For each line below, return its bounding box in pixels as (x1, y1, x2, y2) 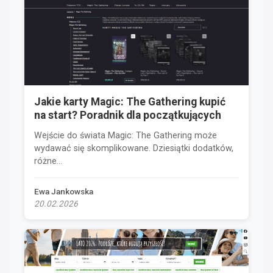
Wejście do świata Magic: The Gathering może (34, 130, 217, 141)
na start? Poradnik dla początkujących (34, 108, 221, 121)
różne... (34, 155, 62, 166)
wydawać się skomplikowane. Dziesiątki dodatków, (34, 143, 233, 154)
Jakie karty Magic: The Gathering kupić (34, 95, 225, 108)
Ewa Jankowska (34, 186, 93, 196)
